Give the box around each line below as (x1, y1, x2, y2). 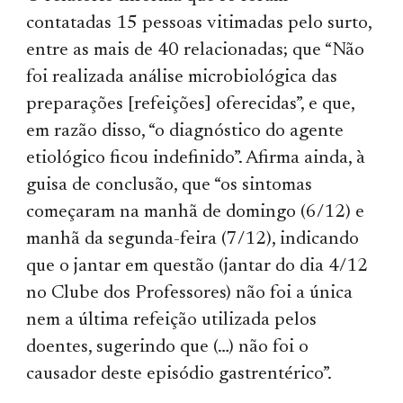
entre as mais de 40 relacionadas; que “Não (26, 40, 365, 60)
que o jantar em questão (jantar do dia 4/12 (26, 256, 369, 276)
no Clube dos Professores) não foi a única (26, 283, 354, 303)
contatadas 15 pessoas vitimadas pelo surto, (26, 13, 372, 33)
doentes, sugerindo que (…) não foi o (26, 337, 309, 357)
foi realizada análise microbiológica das (26, 67, 338, 87)
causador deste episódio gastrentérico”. (26, 364, 333, 384)
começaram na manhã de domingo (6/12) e (26, 202, 365, 222)
